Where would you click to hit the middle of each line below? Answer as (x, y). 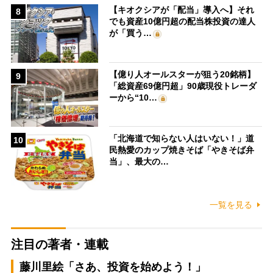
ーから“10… (133, 97)
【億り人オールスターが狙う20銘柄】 (183, 74)
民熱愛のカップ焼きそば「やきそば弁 (182, 150)
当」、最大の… (139, 162)
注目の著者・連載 (59, 244)
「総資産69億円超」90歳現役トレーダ (183, 86)
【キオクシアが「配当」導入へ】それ (182, 10)
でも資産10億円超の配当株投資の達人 (183, 22)
